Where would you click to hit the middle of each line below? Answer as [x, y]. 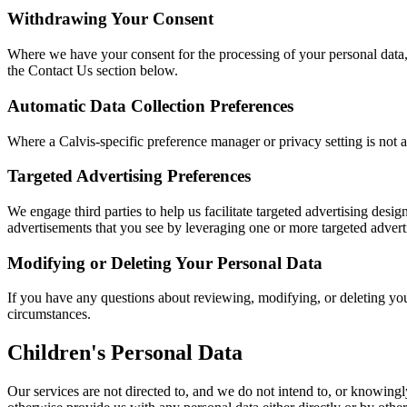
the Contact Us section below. [93, 71]
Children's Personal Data [125, 353]
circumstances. [49, 314]
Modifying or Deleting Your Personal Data [165, 263]
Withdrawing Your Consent [110, 19]
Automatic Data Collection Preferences [150, 105]
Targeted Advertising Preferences [129, 176]
